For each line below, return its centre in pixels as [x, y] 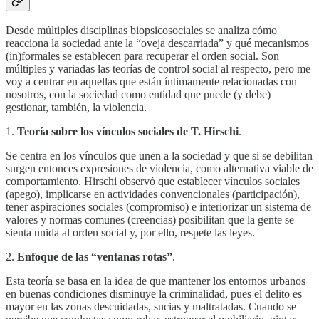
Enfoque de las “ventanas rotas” [93, 257]
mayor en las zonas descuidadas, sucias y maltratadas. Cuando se [151, 307]
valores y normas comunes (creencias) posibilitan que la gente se [150, 220]
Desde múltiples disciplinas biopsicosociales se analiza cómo [141, 31]
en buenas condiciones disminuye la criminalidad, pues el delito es [154, 294]
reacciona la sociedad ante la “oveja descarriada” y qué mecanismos [157, 43]
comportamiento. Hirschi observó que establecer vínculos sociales [153, 182]
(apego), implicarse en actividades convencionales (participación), [153, 194]
